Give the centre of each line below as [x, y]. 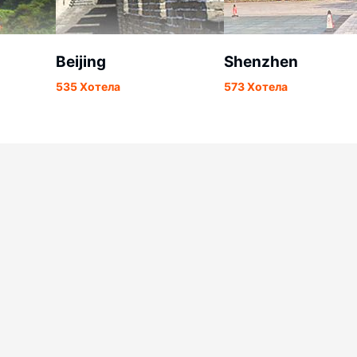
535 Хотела [88, 86]
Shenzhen [261, 62]
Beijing [81, 62]
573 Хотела [256, 86]
